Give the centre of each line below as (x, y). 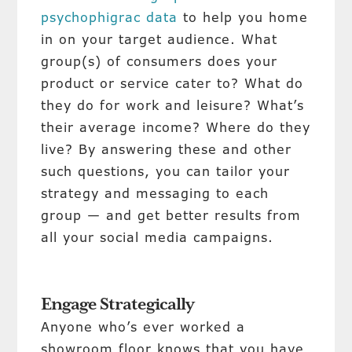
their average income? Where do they (176, 127)
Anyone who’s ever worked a (143, 327)
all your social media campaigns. (158, 237)
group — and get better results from (171, 215)
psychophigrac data (110, 17)
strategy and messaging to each (155, 193)
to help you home (243, 17)
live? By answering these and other (167, 149)
